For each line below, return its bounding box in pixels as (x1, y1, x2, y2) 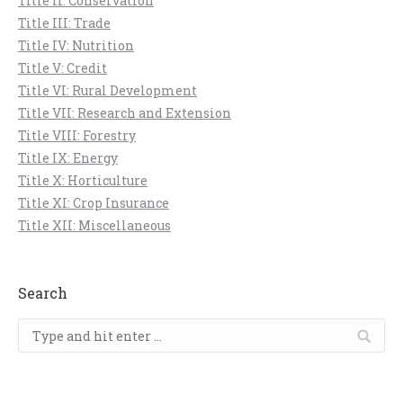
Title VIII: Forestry (18, 127, 136, 144)
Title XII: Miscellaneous (18, 217, 171, 234)
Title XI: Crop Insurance (18, 194, 169, 211)
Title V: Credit (18, 59, 107, 76)
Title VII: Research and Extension (18, 104, 231, 121)
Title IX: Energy (18, 149, 118, 166)
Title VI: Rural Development (18, 82, 197, 99)
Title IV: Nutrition (18, 37, 134, 54)
